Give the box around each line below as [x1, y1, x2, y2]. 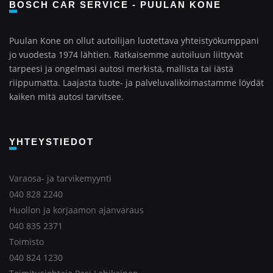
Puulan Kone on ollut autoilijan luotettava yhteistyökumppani [9, 35, 259, 46]
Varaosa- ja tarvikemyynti [9, 172, 112, 184]
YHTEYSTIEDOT [16, 136, 94, 147]
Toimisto [9, 236, 44, 247]
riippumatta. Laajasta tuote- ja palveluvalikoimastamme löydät [9, 77, 264, 88]
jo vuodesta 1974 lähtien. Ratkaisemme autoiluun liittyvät [9, 49, 243, 60]
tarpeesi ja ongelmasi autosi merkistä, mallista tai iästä [9, 63, 233, 74]
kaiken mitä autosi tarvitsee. [9, 91, 124, 102]
